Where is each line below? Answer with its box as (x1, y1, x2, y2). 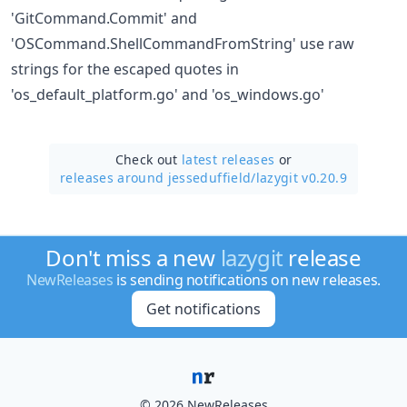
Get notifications (145, 299, 261, 319)
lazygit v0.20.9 (255, 168, 347, 186)
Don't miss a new (45, 243, 221, 273)
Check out (114, 150, 183, 168)
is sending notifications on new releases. (113, 270, 381, 290)
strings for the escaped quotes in (11, 58, 239, 79)
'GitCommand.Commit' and (11, 7, 197, 28)
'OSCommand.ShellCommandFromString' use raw (11, 33, 354, 54)
